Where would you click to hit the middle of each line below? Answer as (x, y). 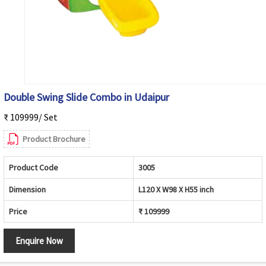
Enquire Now (39, 241)
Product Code (34, 168)
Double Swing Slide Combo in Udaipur (86, 97)
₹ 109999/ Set (31, 117)
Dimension (27, 190)
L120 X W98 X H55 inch (176, 190)
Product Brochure (54, 139)
